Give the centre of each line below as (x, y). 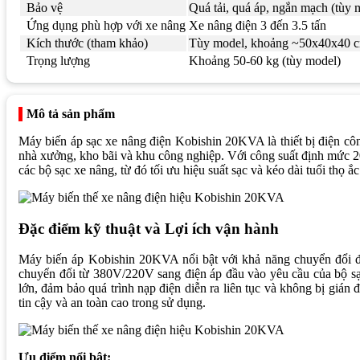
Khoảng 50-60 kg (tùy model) (265, 60)
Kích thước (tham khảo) (87, 43)
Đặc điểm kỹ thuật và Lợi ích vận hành (149, 228)
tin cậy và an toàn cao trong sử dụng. (112, 303)
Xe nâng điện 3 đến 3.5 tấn (258, 25)
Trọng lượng (58, 60)
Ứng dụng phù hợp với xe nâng (106, 25)
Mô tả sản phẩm (71, 113)
